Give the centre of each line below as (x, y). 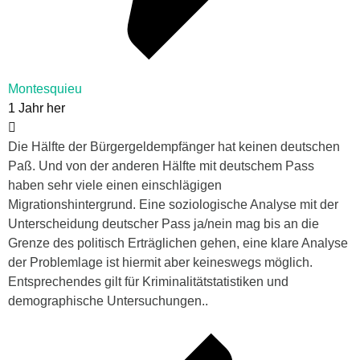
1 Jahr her (37, 108)
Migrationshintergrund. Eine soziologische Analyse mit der (173, 204)
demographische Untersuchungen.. (108, 301)
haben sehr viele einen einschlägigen (115, 185)
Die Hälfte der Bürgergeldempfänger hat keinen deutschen (174, 146)
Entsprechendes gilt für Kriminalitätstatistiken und (148, 281)
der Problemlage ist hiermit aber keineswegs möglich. (160, 262)
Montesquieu (45, 88)
